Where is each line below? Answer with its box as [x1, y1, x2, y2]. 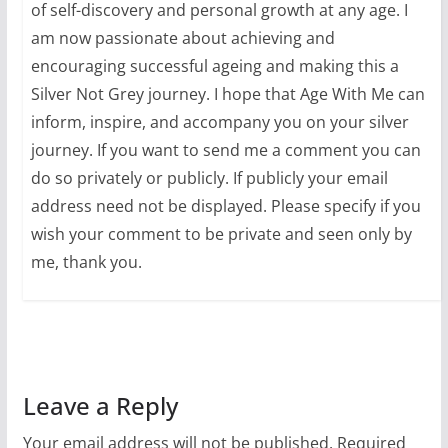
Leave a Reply [22, 389, 178, 423]
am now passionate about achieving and [30, 26, 335, 49]
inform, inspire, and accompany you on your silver [30, 110, 409, 133]
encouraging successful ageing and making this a [30, 54, 399, 77]
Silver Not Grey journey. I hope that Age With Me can [30, 82, 425, 105]
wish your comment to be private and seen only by [30, 222, 412, 245]
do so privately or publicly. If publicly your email [30, 166, 388, 189]
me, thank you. [30, 250, 142, 273]
